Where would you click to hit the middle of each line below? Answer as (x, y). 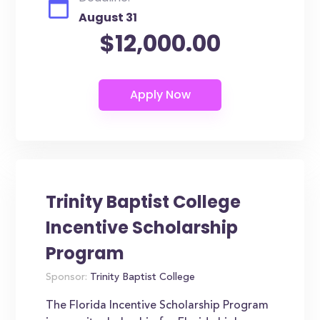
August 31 (108, 17)
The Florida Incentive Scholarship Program (157, 306)
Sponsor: (67, 278)
